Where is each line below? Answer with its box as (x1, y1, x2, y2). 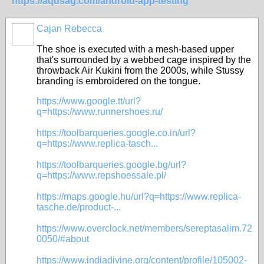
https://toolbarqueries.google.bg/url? (37, 160, 186, 170)
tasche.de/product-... (37, 202, 121, 212)
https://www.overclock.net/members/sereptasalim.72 (37, 223, 252, 233)
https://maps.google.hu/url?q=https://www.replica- (37, 192, 241, 202)
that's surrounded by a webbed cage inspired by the (37, 55, 251, 65)
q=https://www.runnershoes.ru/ (37, 107, 163, 117)
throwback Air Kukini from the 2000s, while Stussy (37, 65, 244, 75)
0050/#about (37, 234, 89, 244)
